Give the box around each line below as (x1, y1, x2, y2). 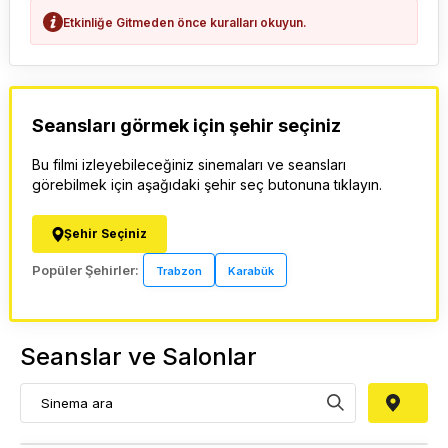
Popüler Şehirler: (32, 262, 139, 278)
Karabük (228, 264, 274, 278)
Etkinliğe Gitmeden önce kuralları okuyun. (63, 14, 307, 30)
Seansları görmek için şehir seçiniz (32, 115, 341, 136)
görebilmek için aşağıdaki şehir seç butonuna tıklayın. (32, 176, 382, 193)
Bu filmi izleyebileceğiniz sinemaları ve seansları (32, 156, 346, 173)
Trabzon (156, 264, 202, 278)
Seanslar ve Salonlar (20, 342, 257, 371)
